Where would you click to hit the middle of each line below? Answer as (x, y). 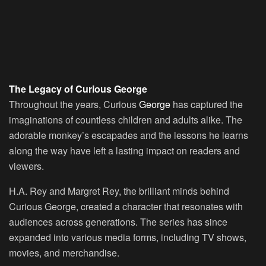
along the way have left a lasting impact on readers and (124, 151)
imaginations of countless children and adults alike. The (126, 120)
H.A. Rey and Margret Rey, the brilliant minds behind (119, 191)
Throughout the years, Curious (74, 104)
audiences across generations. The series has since (118, 222)
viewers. (26, 166)
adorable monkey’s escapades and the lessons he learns (129, 135)
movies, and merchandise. (64, 253)
